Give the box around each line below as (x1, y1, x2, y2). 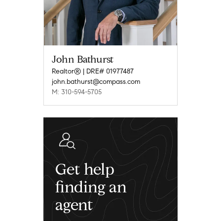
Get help (55, 159, 114, 180)
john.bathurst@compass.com (52, 77, 140, 86)
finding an (55, 177, 127, 197)
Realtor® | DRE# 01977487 (52, 67, 134, 76)
